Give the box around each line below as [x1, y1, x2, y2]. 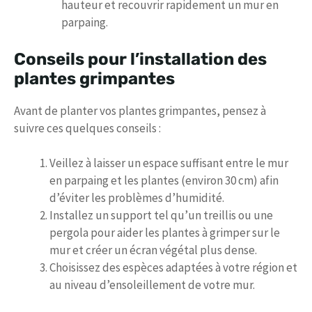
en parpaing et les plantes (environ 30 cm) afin [49, 173, 279, 189]
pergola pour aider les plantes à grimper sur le [49, 225, 280, 241]
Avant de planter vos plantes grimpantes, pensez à [14, 102, 266, 118]
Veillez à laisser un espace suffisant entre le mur [49, 155, 288, 171]
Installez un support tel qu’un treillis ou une [49, 208, 273, 224]
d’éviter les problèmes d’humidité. [49, 190, 224, 206]
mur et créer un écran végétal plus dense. [49, 242, 257, 258]
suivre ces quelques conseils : [14, 120, 161, 136]
